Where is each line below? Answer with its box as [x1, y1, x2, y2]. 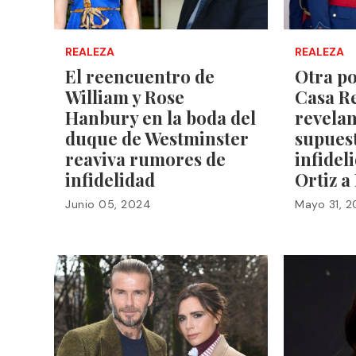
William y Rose [65, 84, 184, 109]
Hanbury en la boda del [65, 105, 256, 130]
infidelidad [65, 167, 155, 192]
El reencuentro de [65, 64, 215, 88]
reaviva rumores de [65, 146, 226, 171]
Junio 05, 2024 [65, 196, 151, 211]
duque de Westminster [65, 126, 249, 150]
